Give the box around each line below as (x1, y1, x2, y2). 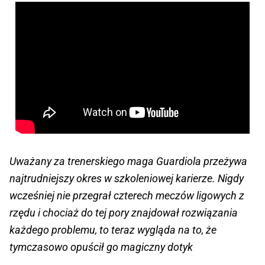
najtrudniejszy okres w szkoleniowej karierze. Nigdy (9, 172, 244, 185)
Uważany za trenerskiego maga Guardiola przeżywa (9, 154, 247, 167)
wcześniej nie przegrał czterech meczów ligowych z (9, 189, 244, 202)
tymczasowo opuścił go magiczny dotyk (9, 240, 193, 253)
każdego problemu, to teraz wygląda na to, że (9, 223, 216, 236)
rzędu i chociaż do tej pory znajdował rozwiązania (9, 206, 238, 219)
